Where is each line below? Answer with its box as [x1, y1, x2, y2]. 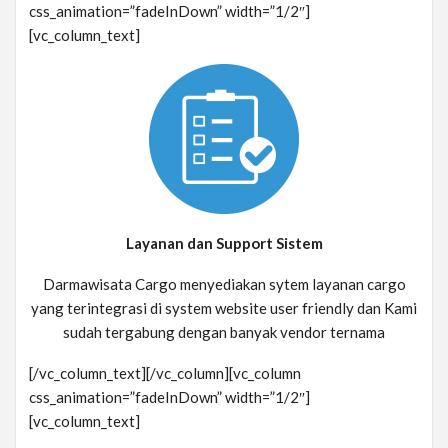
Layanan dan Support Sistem [125, 234, 323, 253]
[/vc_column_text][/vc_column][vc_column [29, 364, 301, 383]
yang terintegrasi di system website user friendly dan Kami [31, 299, 417, 318]
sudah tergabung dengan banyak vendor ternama [63, 323, 385, 342]
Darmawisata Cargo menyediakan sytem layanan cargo [42, 275, 406, 294]
